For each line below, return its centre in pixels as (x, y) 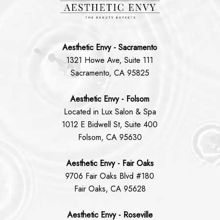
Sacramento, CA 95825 (110, 73)
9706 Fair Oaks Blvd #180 (110, 176)
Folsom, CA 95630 (110, 137)
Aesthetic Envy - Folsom (110, 99)
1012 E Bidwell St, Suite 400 (110, 125)
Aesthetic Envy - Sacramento (110, 48)
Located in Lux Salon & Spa (110, 112)
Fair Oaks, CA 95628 (110, 189)
